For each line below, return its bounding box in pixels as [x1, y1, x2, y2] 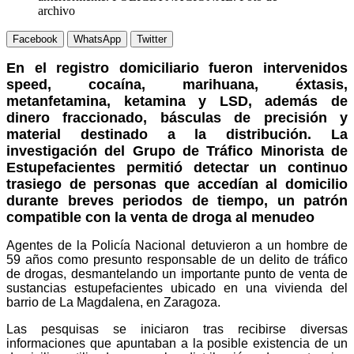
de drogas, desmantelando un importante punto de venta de [6, 266, 348, 281]
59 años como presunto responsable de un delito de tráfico [6, 252, 348, 266]
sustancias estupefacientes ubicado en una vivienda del [6, 281, 348, 295]
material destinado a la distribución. [6, 126, 331, 142]
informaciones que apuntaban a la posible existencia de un [6, 336, 348, 350]
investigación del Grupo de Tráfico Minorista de [6, 142, 348, 159]
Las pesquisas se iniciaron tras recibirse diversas [6, 322, 348, 336]
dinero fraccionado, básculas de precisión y [6, 109, 348, 126]
